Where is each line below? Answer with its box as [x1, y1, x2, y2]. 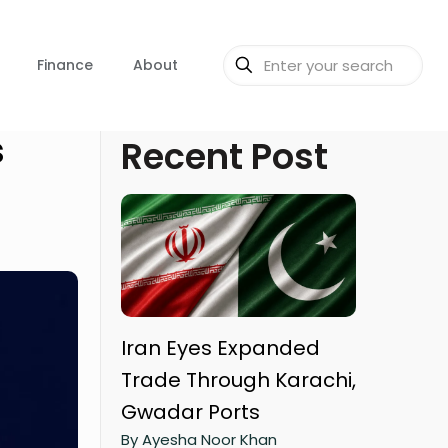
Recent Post [121, 132, 328, 181]
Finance [37, 55, 93, 75]
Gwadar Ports [121, 398, 260, 427]
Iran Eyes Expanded [121, 334, 320, 363]
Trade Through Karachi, [121, 366, 356, 395]
